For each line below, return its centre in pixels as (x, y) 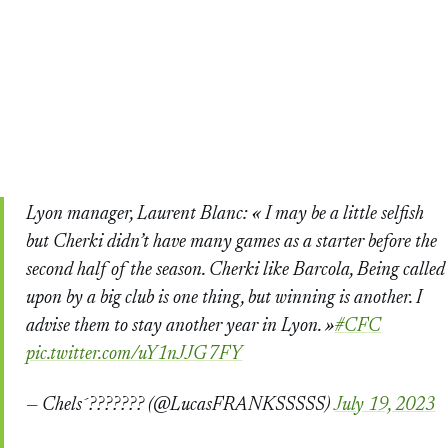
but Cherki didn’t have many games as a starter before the (232, 243)
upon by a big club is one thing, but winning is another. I (224, 299)
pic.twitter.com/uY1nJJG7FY (134, 355)
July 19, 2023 (385, 405)
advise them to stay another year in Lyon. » (180, 327)
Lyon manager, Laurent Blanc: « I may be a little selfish (225, 215)
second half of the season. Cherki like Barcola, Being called (236, 271)
